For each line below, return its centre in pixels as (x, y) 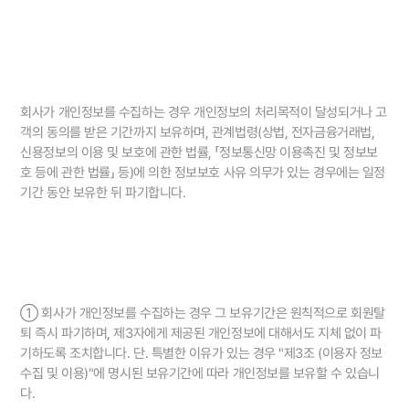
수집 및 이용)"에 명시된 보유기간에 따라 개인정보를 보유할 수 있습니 (200, 374)
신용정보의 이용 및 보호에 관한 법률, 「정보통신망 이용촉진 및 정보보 (199, 153)
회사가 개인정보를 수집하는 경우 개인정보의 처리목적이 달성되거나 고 (204, 113)
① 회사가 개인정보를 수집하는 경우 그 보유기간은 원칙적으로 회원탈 (203, 314)
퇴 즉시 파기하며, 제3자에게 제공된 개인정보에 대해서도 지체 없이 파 (201, 334)
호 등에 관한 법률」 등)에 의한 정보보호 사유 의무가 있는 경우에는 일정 (203, 173)
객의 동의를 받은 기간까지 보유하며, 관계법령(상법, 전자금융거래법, (198, 133)
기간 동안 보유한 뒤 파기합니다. (103, 193)
